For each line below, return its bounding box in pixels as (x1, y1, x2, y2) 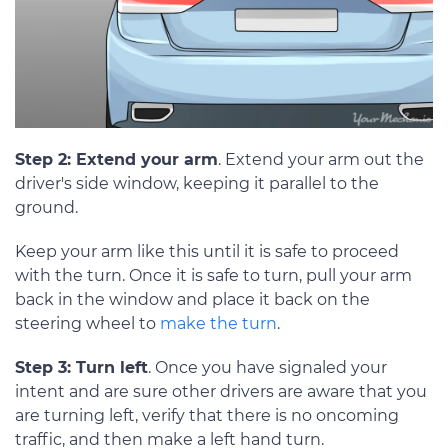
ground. (15, 197, 78, 217)
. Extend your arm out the (218, 149, 424, 169)
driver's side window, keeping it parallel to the (15, 173, 379, 193)
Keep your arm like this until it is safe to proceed (15, 241, 399, 261)
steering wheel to (15, 313, 160, 333)
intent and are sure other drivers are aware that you (15, 381, 427, 401)
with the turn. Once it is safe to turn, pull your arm (15, 265, 412, 285)
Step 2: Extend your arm (15, 149, 218, 169)
